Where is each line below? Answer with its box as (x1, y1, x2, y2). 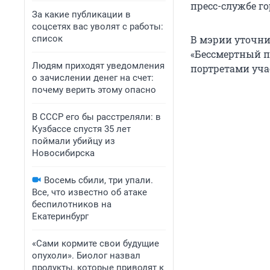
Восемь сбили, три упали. (44, 175, 153, 186)
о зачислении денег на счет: (32, 72, 154, 83)
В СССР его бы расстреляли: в (32, 111, 161, 122)
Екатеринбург (32, 211, 89, 222)
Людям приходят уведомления (32, 60, 165, 71)
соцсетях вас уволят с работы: (32, 21, 163, 32)
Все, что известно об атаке (32, 187, 147, 198)
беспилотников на (32, 199, 111, 210)
